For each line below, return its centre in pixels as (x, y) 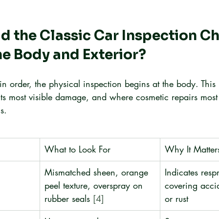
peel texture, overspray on (95, 185)
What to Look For (77, 149)
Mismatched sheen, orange (98, 172)
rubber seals (69, 198)
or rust (176, 198)
